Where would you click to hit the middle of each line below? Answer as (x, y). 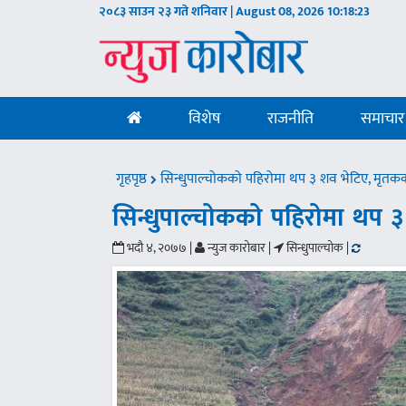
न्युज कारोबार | (238, 248)
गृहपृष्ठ (134, 179)
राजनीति (291, 119)
